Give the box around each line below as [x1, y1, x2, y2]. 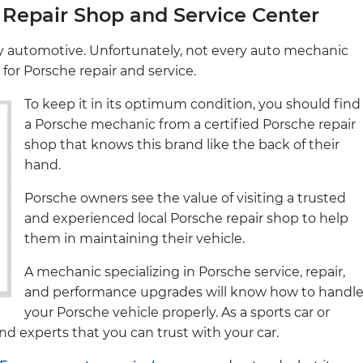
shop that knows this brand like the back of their [24, 136, 340, 152]
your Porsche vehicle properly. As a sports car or [24, 304, 330, 320]
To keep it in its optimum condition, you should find [24, 96, 361, 112]
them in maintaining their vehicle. [24, 230, 245, 246]
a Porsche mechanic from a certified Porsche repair [24, 116, 356, 132]
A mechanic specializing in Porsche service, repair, [24, 263, 345, 280]
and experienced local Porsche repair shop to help [24, 210, 348, 226]
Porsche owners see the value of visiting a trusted [24, 190, 346, 206]
